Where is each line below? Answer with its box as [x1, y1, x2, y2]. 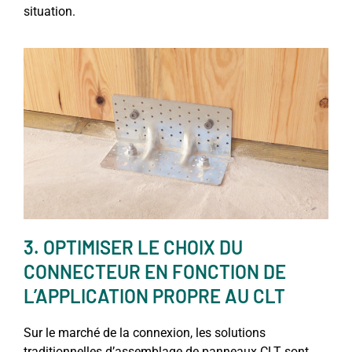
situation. [24, 3, 75, 19]
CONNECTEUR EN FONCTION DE [24, 260, 286, 284]
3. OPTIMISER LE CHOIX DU [24, 236, 243, 259]
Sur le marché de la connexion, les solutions [24, 325, 266, 341]
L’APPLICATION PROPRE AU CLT [24, 284, 285, 308]
